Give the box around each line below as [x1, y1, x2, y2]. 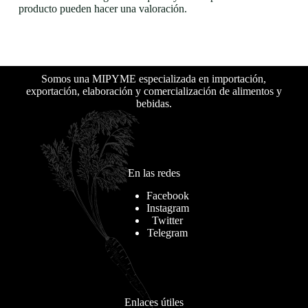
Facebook [146, 189, 189, 201]
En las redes [127, 166, 180, 179]
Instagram [146, 201, 189, 214]
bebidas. [135, 97, 172, 109]
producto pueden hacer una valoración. [18, 2, 187, 14]
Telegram [147, 226, 188, 239]
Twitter [152, 214, 184, 226]
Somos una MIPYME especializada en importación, [41, 72, 267, 85]
